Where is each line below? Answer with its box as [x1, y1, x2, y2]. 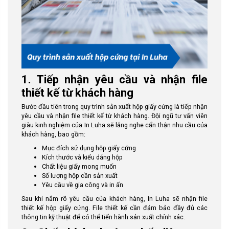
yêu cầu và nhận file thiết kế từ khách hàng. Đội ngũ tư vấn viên [21, 111, 208, 120]
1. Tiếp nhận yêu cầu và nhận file [21, 73, 208, 86]
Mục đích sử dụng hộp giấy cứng [42, 144, 136, 152]
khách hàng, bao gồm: [21, 130, 85, 138]
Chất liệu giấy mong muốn [42, 162, 117, 170]
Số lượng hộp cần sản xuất [42, 171, 118, 179]
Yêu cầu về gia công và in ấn [42, 180, 123, 189]
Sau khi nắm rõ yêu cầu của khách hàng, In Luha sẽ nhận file [21, 194, 208, 202]
